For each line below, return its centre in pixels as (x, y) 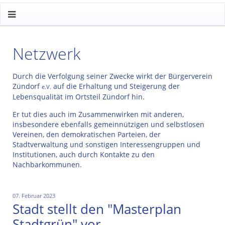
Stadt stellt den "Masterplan (97, 209)
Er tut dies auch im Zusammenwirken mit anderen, (98, 114)
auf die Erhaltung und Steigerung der (116, 86)
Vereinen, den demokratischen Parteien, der (87, 134)
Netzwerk (46, 53)
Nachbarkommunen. (47, 164)
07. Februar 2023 (34, 196)
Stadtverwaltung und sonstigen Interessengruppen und (106, 144)
